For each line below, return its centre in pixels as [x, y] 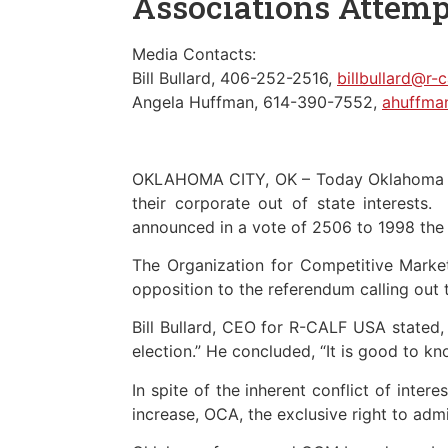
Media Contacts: [194, 53]
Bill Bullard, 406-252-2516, [234, 77]
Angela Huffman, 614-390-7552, [257, 101]
